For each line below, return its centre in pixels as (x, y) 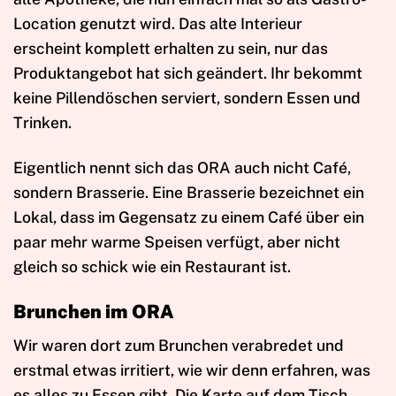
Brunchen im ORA (94, 312)
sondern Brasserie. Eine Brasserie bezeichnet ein (189, 193)
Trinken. (42, 123)
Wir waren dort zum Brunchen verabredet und (179, 345)
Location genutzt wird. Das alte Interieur (158, 24)
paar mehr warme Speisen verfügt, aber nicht (177, 242)
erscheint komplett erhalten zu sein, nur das (171, 49)
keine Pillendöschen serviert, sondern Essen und (187, 98)
